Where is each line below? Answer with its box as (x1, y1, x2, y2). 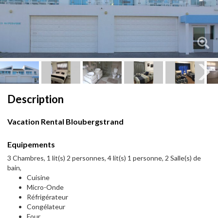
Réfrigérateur (27, 193, 68, 201)
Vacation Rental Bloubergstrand (7, 117, 124, 127)
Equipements (7, 140, 55, 149)
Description (7, 92, 64, 106)
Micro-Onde (27, 183, 64, 192)
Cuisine (27, 173, 50, 182)
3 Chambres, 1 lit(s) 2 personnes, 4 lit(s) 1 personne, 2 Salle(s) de (7, 154, 201, 163)
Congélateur (27, 202, 65, 211)
